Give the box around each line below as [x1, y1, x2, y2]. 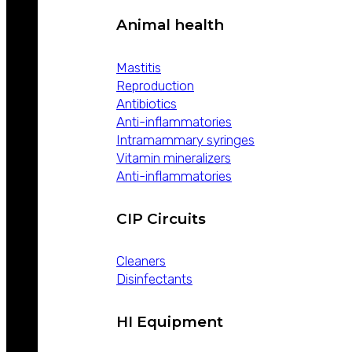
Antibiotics [116, 95, 177, 112]
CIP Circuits [116, 209, 206, 228]
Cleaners [116, 253, 166, 269]
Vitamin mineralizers [116, 149, 231, 166]
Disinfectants [116, 271, 192, 288]
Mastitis [116, 59, 161, 75]
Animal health [116, 16, 224, 35]
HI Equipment [116, 313, 223, 332]
